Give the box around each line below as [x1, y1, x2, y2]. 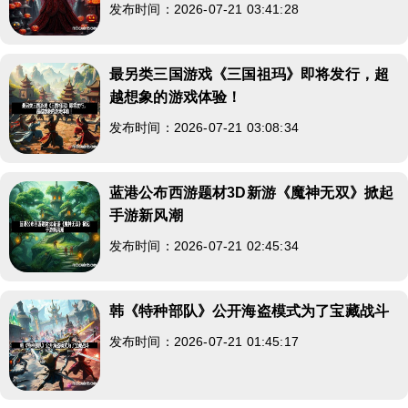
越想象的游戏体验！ [109, 88, 242, 105]
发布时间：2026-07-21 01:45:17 [109, 333, 299, 349]
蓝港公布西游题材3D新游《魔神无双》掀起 [109, 184, 394, 200]
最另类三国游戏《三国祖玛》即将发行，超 [109, 66, 390, 82]
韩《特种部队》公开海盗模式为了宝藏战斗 [109, 302, 390, 319]
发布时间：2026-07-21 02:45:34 [109, 238, 299, 253]
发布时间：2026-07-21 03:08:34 [109, 119, 299, 135]
